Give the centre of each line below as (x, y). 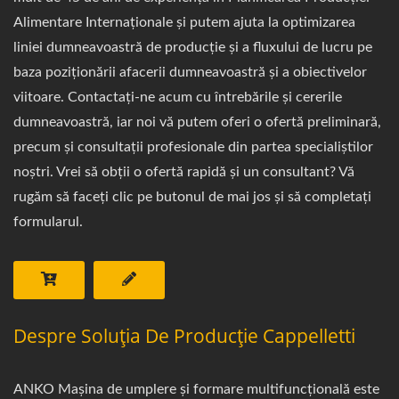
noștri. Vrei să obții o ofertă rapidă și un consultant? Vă (184, 172)
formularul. (48, 222)
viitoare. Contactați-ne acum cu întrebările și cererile (178, 97)
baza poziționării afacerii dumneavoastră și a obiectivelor (190, 72)
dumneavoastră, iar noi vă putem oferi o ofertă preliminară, (197, 122)
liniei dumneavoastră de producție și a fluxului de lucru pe (193, 47)
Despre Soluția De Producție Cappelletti (184, 336)
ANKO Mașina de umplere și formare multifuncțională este (196, 389)
